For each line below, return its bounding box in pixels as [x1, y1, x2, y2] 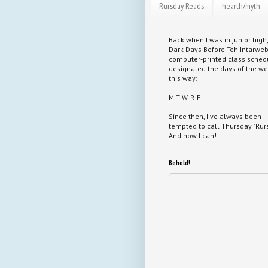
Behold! [169, 158, 190, 167]
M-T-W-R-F [169, 92, 200, 102]
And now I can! [169, 130, 217, 140]
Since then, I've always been [169, 111, 261, 121]
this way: [169, 73, 197, 83]
